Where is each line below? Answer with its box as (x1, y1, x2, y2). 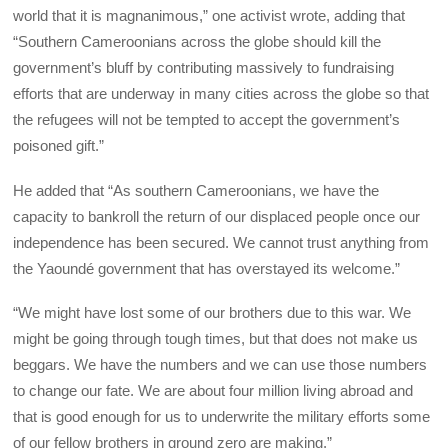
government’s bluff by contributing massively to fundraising (13, 59, 395, 77)
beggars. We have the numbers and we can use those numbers (13, 355, 428, 373)
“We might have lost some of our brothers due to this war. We (13, 303, 412, 321)
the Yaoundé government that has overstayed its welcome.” (13, 259, 401, 277)
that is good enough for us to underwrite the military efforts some (13, 407, 431, 425)
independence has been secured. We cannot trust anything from (13, 233, 430, 251)
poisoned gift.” (13, 137, 105, 155)
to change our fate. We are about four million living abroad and (13, 381, 414, 399)
